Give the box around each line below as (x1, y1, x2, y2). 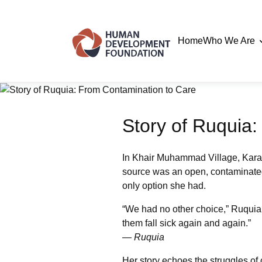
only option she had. (122, 180, 206, 191)
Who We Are (203, 36, 257, 46)
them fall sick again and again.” (122, 218, 251, 228)
